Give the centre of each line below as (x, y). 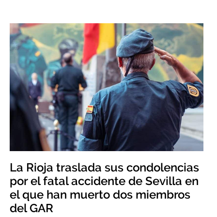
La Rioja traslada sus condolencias (104, 167)
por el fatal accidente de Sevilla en (104, 181)
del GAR (31, 208)
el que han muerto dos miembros (100, 194)
